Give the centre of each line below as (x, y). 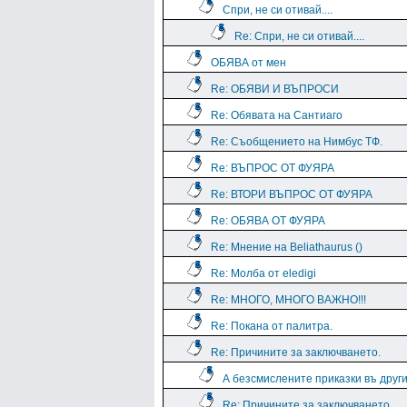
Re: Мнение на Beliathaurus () (287, 247)
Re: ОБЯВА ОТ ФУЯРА (268, 221)
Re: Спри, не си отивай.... (299, 36)
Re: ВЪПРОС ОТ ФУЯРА (273, 168)
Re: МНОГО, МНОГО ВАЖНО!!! (288, 300)
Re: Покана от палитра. (272, 326)
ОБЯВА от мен (248, 63)
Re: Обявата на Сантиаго (277, 115)
